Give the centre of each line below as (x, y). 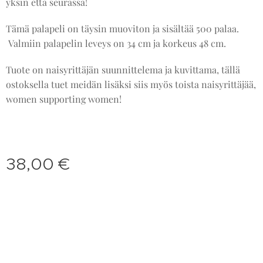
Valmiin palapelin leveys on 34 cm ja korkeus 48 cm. (117, 43)
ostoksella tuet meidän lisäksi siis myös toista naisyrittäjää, (131, 84)
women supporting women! (64, 99)
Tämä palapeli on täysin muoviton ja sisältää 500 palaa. (122, 28)
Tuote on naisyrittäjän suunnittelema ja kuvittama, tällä (123, 69)
